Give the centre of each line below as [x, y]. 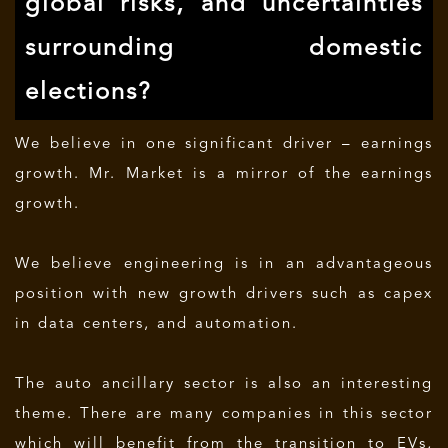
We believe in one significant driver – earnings [224, 144]
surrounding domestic [224, 49]
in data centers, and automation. [156, 324]
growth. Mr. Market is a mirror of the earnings [224, 174]
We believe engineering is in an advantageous [224, 264]
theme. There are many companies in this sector [224, 414]
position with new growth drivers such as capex [224, 294]
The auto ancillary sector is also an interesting [224, 384]
